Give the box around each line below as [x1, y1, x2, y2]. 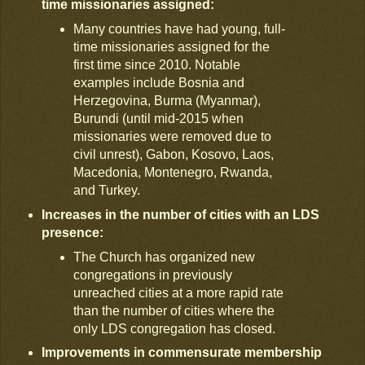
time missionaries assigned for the [73, 39, 270, 54]
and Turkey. [73, 182, 141, 197]
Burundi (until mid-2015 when [73, 111, 244, 125]
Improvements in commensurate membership [41, 345, 322, 360]
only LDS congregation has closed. [73, 321, 279, 336]
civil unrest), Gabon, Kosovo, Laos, [73, 147, 275, 161]
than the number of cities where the [73, 303, 275, 318]
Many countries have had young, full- [73, 21, 286, 36]
